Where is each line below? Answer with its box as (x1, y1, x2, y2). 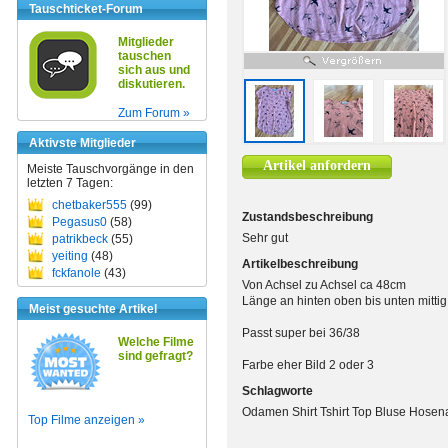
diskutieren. (118, 77, 185, 91)
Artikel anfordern (263, 158, 371, 173)
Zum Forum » (118, 106, 190, 120)
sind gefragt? (118, 349, 193, 363)
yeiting (52, 249, 88, 263)
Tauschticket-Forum (29, 2, 143, 16)
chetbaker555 (52, 198, 127, 212)
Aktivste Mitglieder (29, 136, 136, 150)
